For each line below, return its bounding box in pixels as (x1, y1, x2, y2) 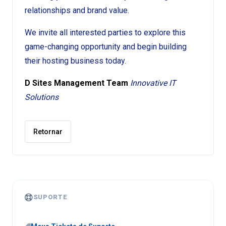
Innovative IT (130, 78, 176, 88)
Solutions (25, 92, 59, 102)
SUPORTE (33, 193, 68, 201)
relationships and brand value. (25, 6, 129, 15)
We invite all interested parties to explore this (25, 28, 186, 37)
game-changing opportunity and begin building (25, 42, 187, 51)
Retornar (33, 128, 63, 136)
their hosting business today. (25, 56, 126, 66)
